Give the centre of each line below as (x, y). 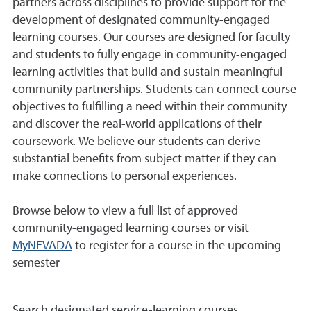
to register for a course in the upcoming (177, 245)
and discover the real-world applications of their (137, 124)
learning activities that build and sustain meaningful (148, 72)
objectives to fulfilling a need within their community (150, 107)
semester (36, 263)
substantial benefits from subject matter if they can (144, 159)
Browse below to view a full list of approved (125, 211)
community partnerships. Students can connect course (154, 89)
